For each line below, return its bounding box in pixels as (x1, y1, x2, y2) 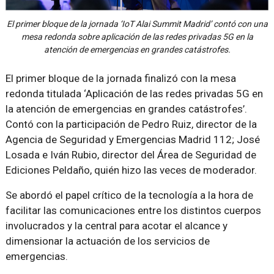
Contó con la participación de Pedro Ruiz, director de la (5, 117, 257, 130)
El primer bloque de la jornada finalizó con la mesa (5, 72, 236, 84)
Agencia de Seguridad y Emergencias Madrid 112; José (5, 133, 260, 146)
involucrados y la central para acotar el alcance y (5, 219, 228, 232)
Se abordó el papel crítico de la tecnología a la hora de (5, 188, 253, 201)
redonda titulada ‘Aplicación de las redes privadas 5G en (5, 87, 263, 100)
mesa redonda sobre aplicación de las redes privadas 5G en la (21, 31, 253, 42)
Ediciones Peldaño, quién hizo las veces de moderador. (5, 163, 257, 176)
